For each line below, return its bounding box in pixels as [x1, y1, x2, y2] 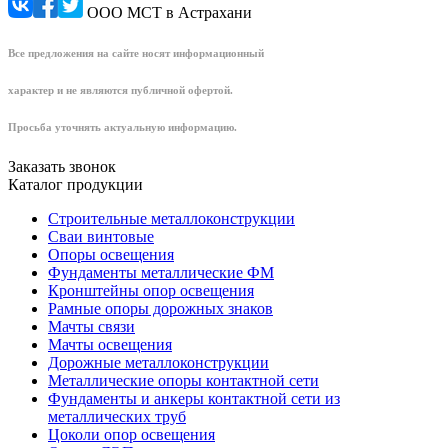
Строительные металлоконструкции [48, 209, 295, 227]
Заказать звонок [8, 157, 116, 175]
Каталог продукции [8, 175, 143, 193]
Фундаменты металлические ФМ [48, 263, 274, 281]
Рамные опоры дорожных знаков [48, 299, 273, 317]
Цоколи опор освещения [48, 425, 215, 443]
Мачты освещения [48, 335, 172, 353]
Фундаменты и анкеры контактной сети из [48, 389, 340, 407]
